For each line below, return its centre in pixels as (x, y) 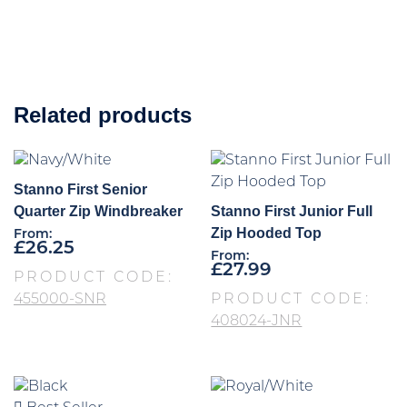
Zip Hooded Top (267, 233)
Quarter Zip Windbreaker (98, 211)
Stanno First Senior (80, 189)
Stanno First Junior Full (292, 211)
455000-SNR (60, 299)
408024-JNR (257, 321)
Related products (103, 114)
